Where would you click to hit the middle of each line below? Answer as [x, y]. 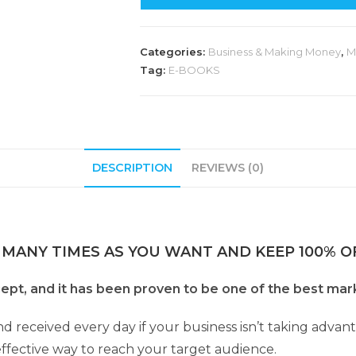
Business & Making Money [275, 52]
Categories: [174, 52]
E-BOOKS [194, 70]
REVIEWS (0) [228, 168]
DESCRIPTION [132, 168]
